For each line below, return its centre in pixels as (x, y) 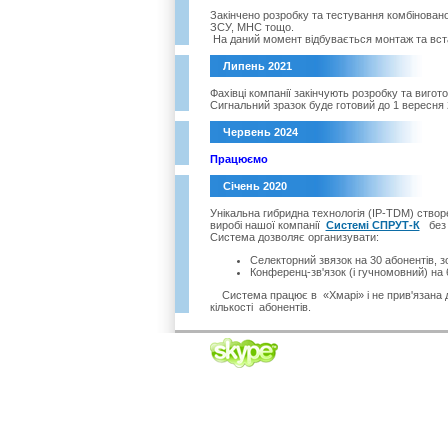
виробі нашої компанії (267, 225)
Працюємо (238, 159)
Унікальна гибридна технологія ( (290, 213)
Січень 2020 (254, 186)
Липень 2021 (257, 66)
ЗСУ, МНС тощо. (251, 27)
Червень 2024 (260, 132)
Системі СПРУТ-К (372, 225)
